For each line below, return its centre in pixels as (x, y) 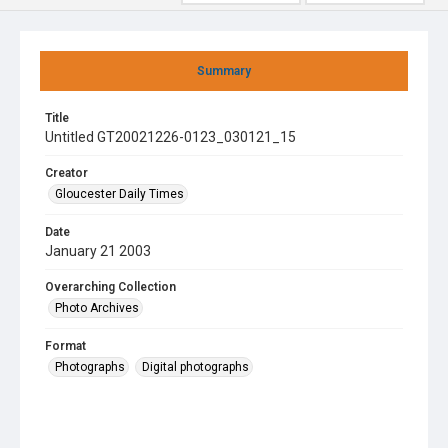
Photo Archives (97, 308)
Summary (224, 71)
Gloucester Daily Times (119, 194)
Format (65, 346)
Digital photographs (195, 367)
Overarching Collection (110, 287)
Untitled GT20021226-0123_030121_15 (170, 137)
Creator (66, 173)
